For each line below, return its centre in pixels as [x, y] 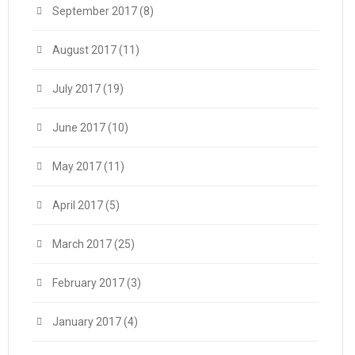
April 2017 [78, 205]
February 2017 [88, 283]
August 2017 [84, 50]
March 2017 [82, 244]
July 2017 [76, 89]
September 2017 [95, 11]
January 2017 [87, 322]
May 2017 [77, 166]
